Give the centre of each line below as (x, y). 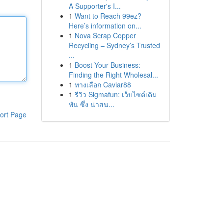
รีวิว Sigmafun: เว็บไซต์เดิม (115, 94)
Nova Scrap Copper (105, 35)
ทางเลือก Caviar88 (103, 84)
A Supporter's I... (95, 6)
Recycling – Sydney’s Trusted (114, 45)
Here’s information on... (105, 26)
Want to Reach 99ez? (108, 16)
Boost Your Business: (107, 65)
